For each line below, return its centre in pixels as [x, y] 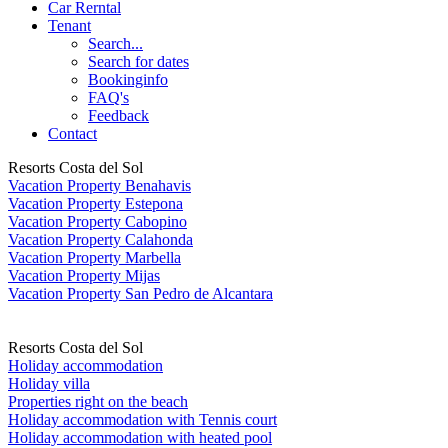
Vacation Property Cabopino [97, 221]
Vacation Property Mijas [84, 275]
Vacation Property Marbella [94, 257]
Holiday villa [49, 383]
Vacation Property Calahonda [100, 239]
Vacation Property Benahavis [99, 185]
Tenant [69, 25]
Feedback [118, 115]
